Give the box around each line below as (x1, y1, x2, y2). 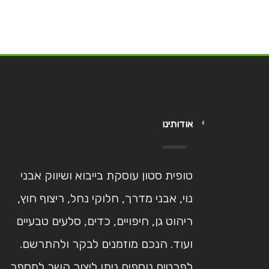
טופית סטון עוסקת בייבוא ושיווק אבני (20, 168, 193, 183)
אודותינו (162, 118, 193, 130)
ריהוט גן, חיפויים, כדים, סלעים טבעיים (16, 214, 193, 228)
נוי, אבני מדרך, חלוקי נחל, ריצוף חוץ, (17, 191, 193, 205)
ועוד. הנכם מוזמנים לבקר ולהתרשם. (20, 237, 193, 251)
